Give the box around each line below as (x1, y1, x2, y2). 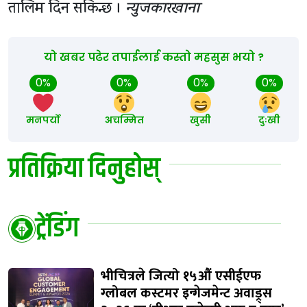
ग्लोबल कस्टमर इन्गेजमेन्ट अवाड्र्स (101, 281, 272, 305)
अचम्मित (104, 112, 144, 127)
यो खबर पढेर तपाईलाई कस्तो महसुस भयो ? (43, 49, 264, 65)
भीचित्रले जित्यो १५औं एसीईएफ (101, 264, 261, 288)
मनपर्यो (26, 112, 60, 127)
